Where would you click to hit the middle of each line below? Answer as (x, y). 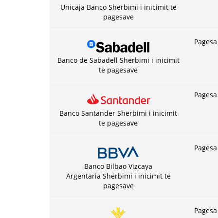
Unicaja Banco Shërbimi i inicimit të (118, 7)
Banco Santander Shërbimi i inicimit (118, 113)
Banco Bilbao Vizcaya (118, 166)
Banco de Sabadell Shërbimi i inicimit (118, 60)
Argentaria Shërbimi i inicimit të (118, 176)
